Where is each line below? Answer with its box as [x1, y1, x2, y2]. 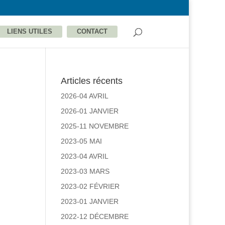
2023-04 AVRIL [60, 152, 108, 160]
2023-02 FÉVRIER [60, 182, 120, 190]
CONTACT [77, 28, 107, 35]
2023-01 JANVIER [60, 197, 119, 205]
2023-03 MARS [60, 167, 109, 175]
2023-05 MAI [60, 137, 102, 145]
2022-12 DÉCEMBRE [60, 212, 129, 220]
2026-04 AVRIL [60, 92, 108, 100]
